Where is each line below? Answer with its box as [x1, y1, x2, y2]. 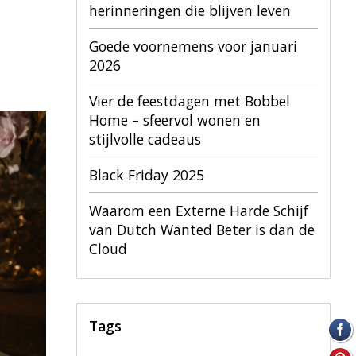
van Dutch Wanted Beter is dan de [89, 219, 315, 239]
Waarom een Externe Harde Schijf [89, 200, 308, 220]
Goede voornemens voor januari [89, 36, 297, 56]
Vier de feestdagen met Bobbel [89, 91, 290, 110]
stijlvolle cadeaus [89, 129, 201, 149]
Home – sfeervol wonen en [89, 110, 261, 130]
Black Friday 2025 [89, 164, 204, 184]
